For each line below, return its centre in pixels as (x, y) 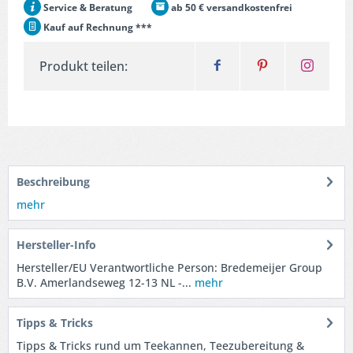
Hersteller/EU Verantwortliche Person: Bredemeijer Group (169, 268)
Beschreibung (53, 182)
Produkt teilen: (84, 66)
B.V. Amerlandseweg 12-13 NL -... (104, 282)
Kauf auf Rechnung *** (97, 27)
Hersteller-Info (56, 245)
